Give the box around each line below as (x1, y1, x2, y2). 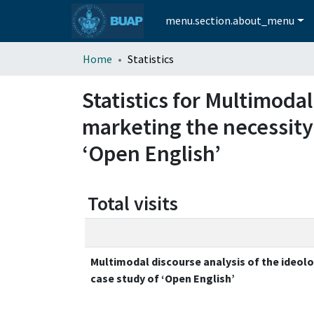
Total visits (88, 190, 178, 216)
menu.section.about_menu (165, 13, 295, 28)
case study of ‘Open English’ (90, 271, 235, 285)
